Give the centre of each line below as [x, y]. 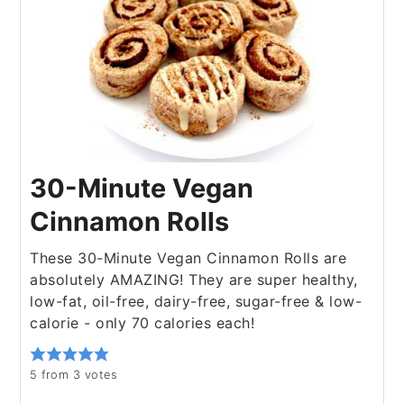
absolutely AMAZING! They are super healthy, [194, 280]
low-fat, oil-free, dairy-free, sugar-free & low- [196, 302]
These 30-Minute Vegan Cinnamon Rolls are [188, 258]
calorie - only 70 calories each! [142, 323]
